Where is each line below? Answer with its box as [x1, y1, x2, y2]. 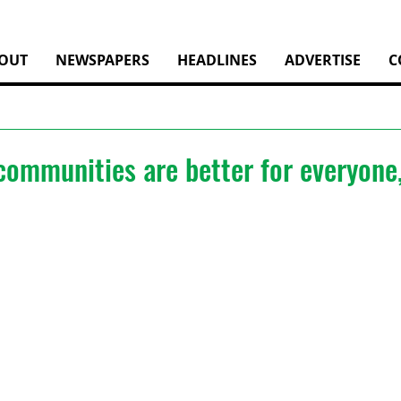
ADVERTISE [285, 50, 361, 70]
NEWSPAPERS [55, 50, 149, 70]
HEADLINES [177, 50, 257, 70]
